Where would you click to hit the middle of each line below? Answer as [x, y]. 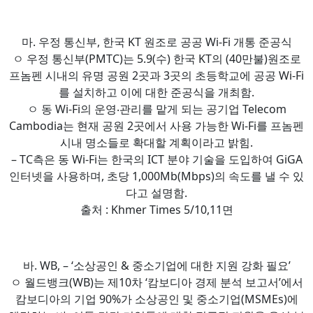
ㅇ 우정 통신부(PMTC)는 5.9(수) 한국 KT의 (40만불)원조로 [156, 58]
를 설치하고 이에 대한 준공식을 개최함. [156, 92]
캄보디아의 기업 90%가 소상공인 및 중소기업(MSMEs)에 [156, 299]
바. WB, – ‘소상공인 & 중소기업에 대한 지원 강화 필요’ [156, 265]
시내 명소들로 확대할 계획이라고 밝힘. [156, 142]
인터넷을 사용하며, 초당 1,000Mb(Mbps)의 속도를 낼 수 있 [156, 176]
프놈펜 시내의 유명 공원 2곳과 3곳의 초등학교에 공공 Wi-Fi [156, 75]
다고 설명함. [156, 192]
